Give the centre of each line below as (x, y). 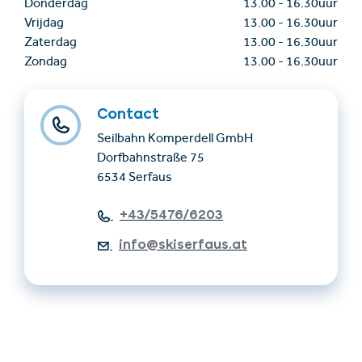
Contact (128, 114)
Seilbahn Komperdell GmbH (175, 140)
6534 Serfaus (135, 179)
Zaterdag (51, 44)
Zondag (46, 63)
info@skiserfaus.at (183, 244)
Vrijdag (44, 25)
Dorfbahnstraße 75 (151, 160)
